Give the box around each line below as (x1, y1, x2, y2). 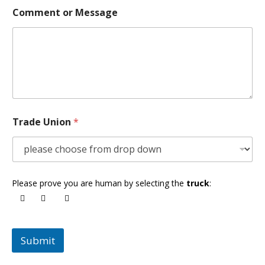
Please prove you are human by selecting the (12, 177, 186, 189)
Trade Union (12, 115, 73, 128)
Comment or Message (12, 6, 118, 20)
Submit (21, 233, 55, 247)
